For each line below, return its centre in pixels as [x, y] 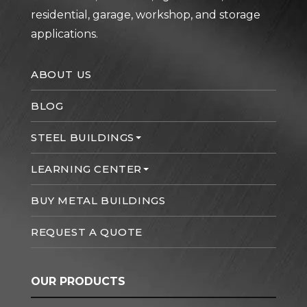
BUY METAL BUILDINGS [98, 201]
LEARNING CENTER [86, 169]
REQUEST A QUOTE [87, 232]
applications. [64, 34]
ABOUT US [61, 75]
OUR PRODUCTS [78, 282]
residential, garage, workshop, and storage [146, 15]
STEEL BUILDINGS [83, 138]
